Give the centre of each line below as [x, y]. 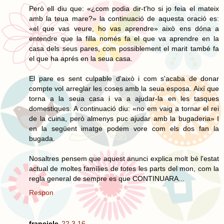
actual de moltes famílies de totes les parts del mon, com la [124, 168]
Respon [41, 192]
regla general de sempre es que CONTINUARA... [107, 178]
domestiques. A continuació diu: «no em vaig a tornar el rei [124, 108]
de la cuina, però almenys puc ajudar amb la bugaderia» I [124, 118]
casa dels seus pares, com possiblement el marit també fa [124, 48]
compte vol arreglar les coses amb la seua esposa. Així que [124, 88]
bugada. [42, 138]
